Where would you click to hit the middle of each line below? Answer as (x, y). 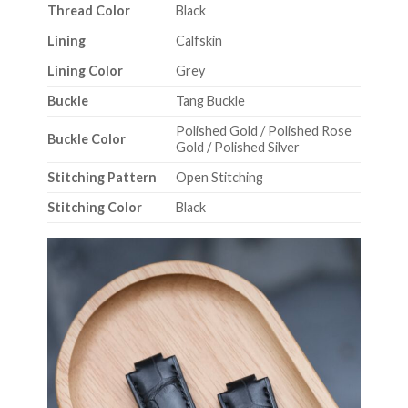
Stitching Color (94, 208)
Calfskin (199, 41)
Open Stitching (219, 178)
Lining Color (85, 71)
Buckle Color (86, 139)
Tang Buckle (210, 101)
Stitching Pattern (102, 178)
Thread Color (88, 11)
